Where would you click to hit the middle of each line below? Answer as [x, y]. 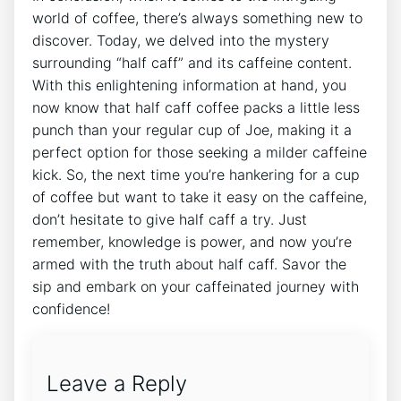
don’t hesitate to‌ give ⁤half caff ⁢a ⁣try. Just [170, 219]
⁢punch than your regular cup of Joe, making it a [192, 129]
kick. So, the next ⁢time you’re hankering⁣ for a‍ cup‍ [196, 174]
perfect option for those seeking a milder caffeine [200, 152]
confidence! [71, 308]
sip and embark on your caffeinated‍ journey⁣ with [196, 286]
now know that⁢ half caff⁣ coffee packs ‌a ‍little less [196, 107]
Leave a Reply [117, 383]
